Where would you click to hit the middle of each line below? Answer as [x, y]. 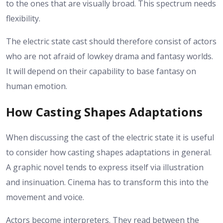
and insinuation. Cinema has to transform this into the [107, 182]
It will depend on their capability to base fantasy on [101, 71]
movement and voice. [45, 197]
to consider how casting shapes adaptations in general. [109, 152]
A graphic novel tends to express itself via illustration [105, 167]
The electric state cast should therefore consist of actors [111, 41]
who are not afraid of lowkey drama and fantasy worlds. [110, 56]
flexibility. [23, 18]
